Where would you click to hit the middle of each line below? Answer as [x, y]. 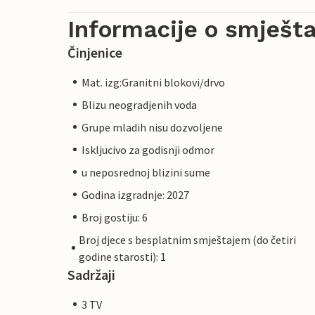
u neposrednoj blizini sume [146, 172]
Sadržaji [91, 274]
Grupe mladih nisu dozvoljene [152, 127]
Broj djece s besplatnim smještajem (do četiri [188, 239]
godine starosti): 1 [123, 256]
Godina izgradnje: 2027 [135, 194]
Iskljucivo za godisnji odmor [148, 149]
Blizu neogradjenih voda [139, 104]
